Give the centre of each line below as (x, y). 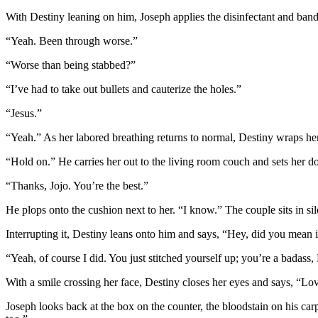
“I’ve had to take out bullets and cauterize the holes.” (124, 89)
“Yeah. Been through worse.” (72, 40)
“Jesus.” (24, 113)
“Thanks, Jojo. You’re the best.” (77, 185)
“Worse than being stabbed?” (71, 65)
